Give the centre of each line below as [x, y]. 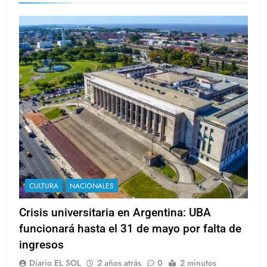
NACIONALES [92, 186]
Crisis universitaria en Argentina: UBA [115, 213]
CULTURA [44, 186]
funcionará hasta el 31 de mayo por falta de [130, 229]
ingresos [41, 245]
